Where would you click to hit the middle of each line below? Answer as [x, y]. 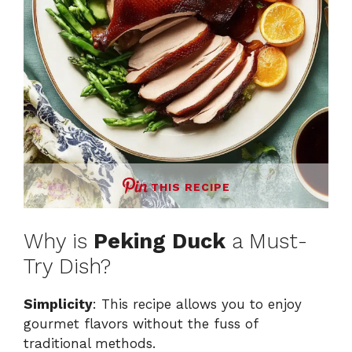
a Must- [266, 241]
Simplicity [58, 304]
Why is [59, 241]
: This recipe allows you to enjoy [197, 304]
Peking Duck [159, 241]
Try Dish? [67, 266]
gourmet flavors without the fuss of [141, 323]
